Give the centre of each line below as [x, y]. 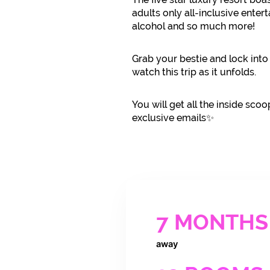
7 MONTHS [212, 223]
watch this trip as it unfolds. [194, 72]
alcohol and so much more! [193, 27]
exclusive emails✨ [173, 118]
